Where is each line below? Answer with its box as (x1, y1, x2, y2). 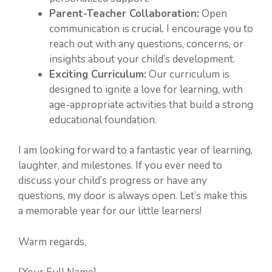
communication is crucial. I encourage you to (49, 21, 253, 36)
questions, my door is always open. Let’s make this (18, 189, 247, 203)
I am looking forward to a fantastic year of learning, (18, 143, 253, 157)
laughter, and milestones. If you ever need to (18, 158, 222, 172)
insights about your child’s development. (49, 52, 235, 66)
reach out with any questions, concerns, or (49, 36, 243, 51)
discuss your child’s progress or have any (18, 174, 207, 188)
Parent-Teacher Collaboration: (49, 6, 199, 21)
